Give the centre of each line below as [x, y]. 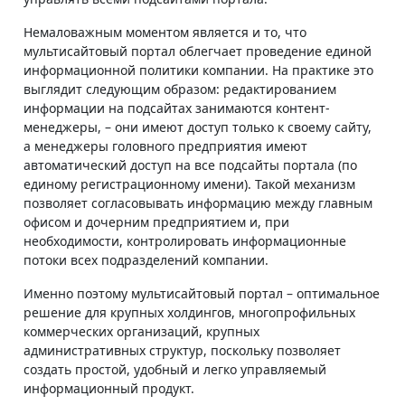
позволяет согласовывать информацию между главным [198, 202]
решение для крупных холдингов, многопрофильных [189, 312]
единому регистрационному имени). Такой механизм [189, 184]
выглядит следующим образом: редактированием [180, 89]
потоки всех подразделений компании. [146, 259]
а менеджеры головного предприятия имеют [165, 146]
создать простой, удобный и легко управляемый [175, 369]
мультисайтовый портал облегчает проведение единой [198, 51]
